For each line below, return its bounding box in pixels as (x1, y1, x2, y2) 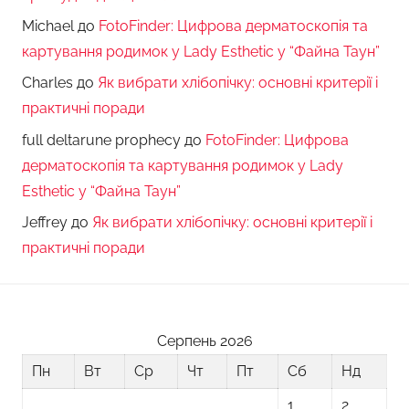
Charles (22, 74, 73, 92)
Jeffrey (22, 214, 68, 232)
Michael (22, 16, 74, 35)
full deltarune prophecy (22, 131, 181, 149)
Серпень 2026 (156, 332, 253, 351)
